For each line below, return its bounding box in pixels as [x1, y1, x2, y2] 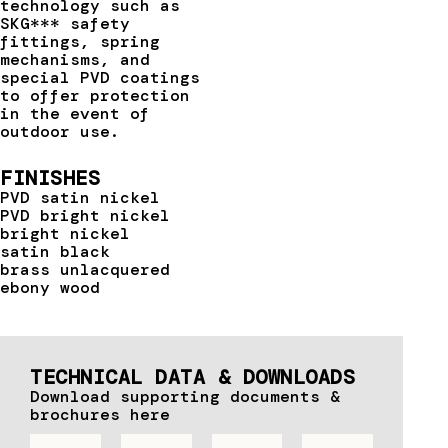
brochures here [30, 404, 170, 426]
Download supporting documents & [30, 386, 340, 408]
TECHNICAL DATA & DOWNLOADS [30, 364, 355, 391]
